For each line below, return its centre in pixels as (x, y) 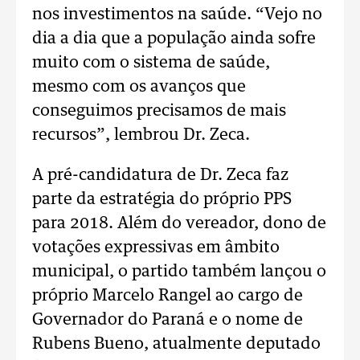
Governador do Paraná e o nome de (168, 320)
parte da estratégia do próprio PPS (162, 199)
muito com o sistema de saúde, (151, 63)
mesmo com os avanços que (139, 87)
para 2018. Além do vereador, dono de (179, 223)
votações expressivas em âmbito (156, 247)
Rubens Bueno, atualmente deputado (176, 344)
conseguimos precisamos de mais (159, 111)
